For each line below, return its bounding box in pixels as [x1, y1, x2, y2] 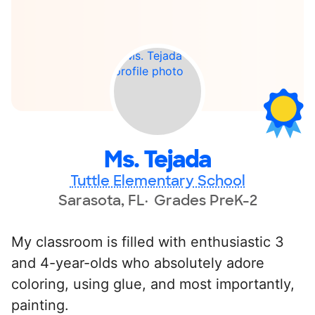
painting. [11, 296, 69, 314]
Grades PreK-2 [153, 191, 257, 210]
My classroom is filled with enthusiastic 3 [11, 233, 284, 250]
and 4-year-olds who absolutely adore [11, 254, 264, 271]
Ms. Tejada [103, 144, 212, 174]
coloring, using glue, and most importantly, [11, 275, 295, 292]
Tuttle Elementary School [70, 171, 245, 190]
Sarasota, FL [58, 191, 145, 210]
